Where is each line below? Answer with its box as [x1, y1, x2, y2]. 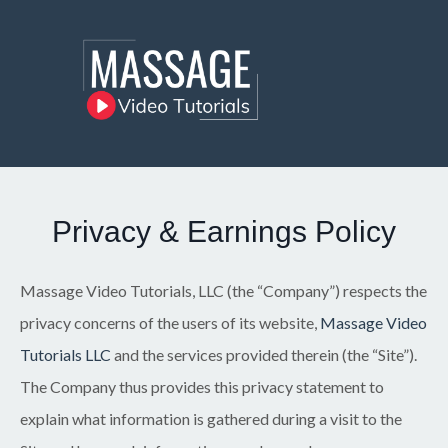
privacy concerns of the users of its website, [20, 313, 320, 333]
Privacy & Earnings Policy [52, 215, 396, 249]
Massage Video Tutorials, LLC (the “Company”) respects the [20, 281, 427, 301]
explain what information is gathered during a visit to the [20, 409, 402, 429]
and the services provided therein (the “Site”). [111, 345, 417, 365]
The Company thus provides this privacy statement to [20, 377, 384, 397]
